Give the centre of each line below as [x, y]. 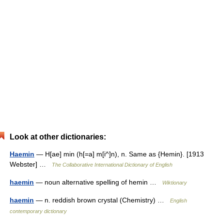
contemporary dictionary [38, 211]
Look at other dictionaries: [58, 137]
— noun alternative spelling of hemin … [98, 182]
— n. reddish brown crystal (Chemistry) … [102, 200]
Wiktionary [175, 183]
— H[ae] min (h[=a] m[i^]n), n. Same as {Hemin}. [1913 [119, 154]
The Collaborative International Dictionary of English [112, 165]
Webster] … [31, 164]
